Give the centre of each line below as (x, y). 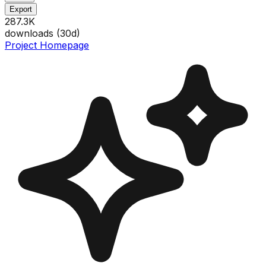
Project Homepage (47, 45)
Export (21, 9)
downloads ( (32, 33)
